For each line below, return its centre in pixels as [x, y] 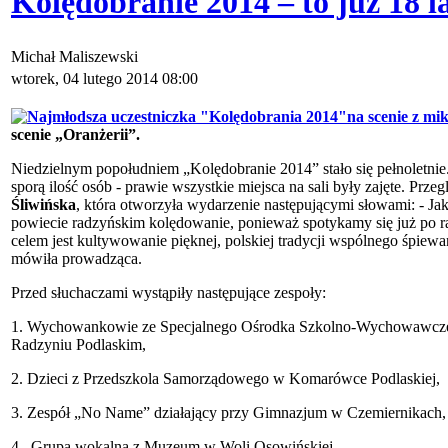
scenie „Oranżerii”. [75, 135]
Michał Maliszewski [76, 57]
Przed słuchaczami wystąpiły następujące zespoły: [168, 293]
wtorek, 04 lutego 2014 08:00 [104, 79]
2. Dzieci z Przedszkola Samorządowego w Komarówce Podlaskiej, [225, 379]
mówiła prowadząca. [76, 259]
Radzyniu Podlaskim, [78, 345]
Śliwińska [43, 205]
